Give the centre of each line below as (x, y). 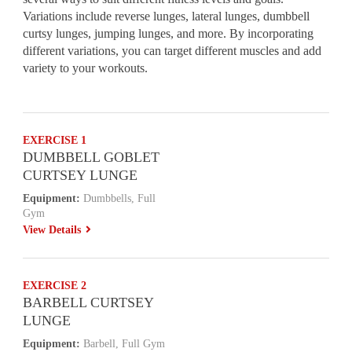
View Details (54, 230)
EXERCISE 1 (55, 140)
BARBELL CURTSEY (88, 302)
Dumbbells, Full (118, 198)
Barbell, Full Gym (123, 344)
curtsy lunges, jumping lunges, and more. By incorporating (169, 33)
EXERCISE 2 (55, 286)
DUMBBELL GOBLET (92, 157)
